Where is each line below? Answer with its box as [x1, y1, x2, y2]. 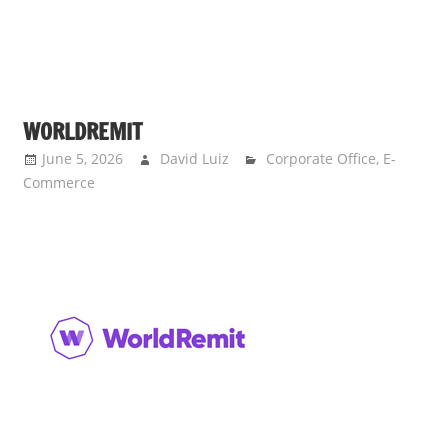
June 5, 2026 [41, 148, 123, 168]
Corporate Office [266, 148, 377, 168]
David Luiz [159, 148, 229, 168]
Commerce [22, 172, 95, 192]
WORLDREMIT [22, 115, 143, 147]
